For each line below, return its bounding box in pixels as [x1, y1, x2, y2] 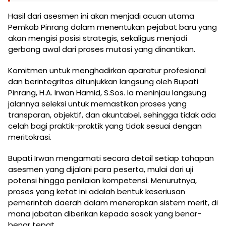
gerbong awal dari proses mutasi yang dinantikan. [8, 43, 195, 54]
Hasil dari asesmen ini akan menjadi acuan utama [8, 10, 194, 21]
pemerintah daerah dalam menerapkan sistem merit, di [8, 197, 218, 208]
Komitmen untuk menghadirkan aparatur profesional [8, 65, 206, 76]
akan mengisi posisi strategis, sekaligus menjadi [8, 32, 187, 43]
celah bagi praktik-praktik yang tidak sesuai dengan [8, 120, 202, 131]
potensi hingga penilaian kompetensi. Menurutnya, [8, 175, 197, 186]
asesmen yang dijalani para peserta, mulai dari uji [8, 163, 193, 175]
